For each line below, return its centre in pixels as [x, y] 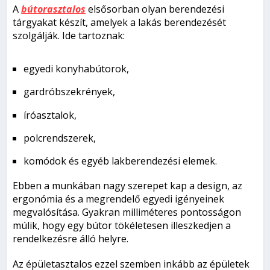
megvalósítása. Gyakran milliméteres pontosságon [127, 212]
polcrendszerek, [60, 138]
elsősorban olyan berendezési [155, 9]
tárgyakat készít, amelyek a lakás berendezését [120, 23]
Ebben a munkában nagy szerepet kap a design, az [128, 186]
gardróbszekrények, [70, 92]
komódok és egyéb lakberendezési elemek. [121, 161]
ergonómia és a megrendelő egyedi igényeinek [119, 199]
